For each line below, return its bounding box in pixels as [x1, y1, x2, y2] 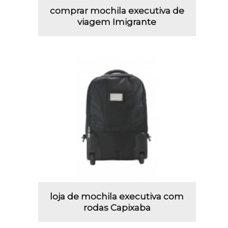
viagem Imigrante [77, 16, 157, 27]
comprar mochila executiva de [49, 5, 184, 16]
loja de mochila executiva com [50, 191, 184, 202]
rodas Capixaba [83, 203, 151, 213]
